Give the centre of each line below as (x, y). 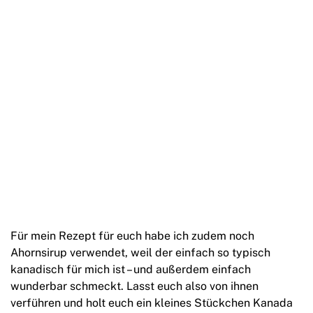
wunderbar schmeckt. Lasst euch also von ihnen (134, 286)
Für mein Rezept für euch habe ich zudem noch (132, 236)
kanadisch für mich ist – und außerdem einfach (131, 270)
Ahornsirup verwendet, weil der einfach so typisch (140, 253)
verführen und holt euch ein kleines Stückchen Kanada (152, 303)
